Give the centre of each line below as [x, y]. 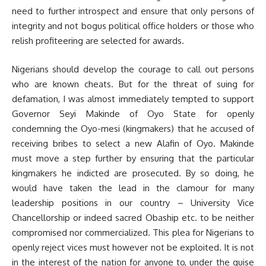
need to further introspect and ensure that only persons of [133, 11]
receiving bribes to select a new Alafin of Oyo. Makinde [133, 143]
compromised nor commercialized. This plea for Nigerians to [133, 232]
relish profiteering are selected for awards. [98, 41]
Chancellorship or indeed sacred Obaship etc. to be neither [133, 217]
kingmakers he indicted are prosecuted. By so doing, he [133, 173]
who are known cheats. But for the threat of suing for [133, 84]
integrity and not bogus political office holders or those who [133, 26]
